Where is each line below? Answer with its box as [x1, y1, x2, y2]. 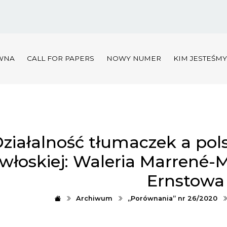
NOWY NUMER [106, 54, 161, 63]
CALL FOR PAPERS [26, 54, 94, 63]
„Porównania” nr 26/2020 [128, 194, 217, 202]
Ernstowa [147, 170, 224, 191]
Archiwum [76, 194, 112, 202]
